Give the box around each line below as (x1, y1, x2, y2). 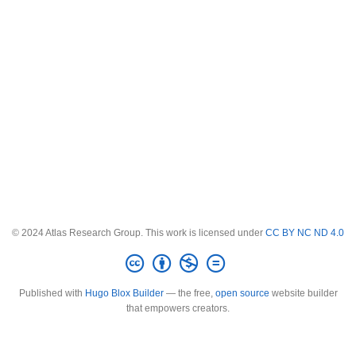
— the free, (163, 288, 215, 299)
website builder (269, 288, 338, 299)
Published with (18, 288, 85, 299)
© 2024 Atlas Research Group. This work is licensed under (12, 226, 265, 238)
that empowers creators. (126, 303, 230, 314)
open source (215, 288, 269, 299)
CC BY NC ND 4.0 (265, 226, 344, 238)
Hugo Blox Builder (84, 288, 164, 299)
